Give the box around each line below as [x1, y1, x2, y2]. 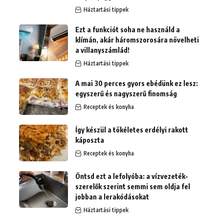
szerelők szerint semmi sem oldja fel [75, 182, 190, 191]
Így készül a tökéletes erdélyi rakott [75, 126, 188, 134]
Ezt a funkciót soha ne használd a [75, 25, 180, 34]
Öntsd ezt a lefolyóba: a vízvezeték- [75, 172, 188, 181]
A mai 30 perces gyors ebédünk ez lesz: [75, 79, 198, 88]
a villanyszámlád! [75, 46, 130, 55]
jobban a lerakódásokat [75, 193, 149, 201]
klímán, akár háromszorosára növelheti [75, 36, 199, 44]
